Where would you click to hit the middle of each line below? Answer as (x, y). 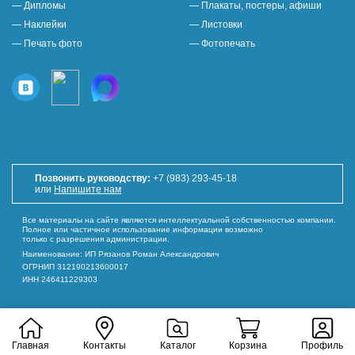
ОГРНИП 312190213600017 (75, 267)
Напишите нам (88, 190)
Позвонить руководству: (93, 179)
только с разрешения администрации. (96, 239)
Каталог (177, 345)
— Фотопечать (222, 44)
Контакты (104, 345)
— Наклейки (39, 25)
